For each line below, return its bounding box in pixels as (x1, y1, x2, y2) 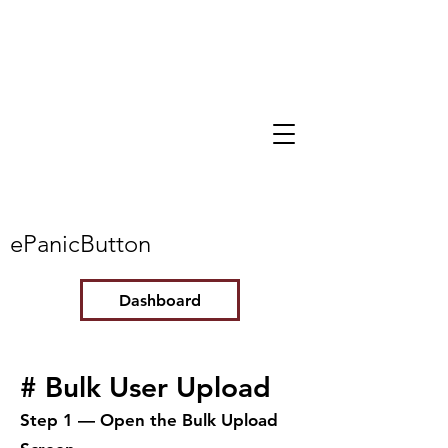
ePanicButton (10, 229, 151, 258)
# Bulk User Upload (20, 370, 271, 404)
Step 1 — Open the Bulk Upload (20, 410, 278, 430)
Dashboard (119, 290, 201, 310)
